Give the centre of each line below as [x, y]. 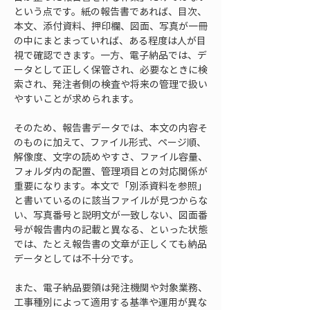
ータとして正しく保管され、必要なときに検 [111, 69]
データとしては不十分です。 [76, 258]
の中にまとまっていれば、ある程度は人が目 [110, 40]
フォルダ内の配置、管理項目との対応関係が [111, 171]
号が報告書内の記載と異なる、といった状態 [111, 229]
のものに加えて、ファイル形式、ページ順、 [110, 142]
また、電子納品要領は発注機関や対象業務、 [111, 287]
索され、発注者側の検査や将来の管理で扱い [111, 84]
